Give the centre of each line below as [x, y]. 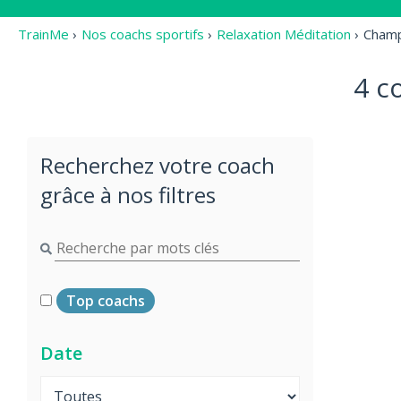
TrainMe [43, 34]
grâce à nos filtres [128, 194]
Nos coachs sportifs [143, 34]
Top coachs [106, 300]
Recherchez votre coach [158, 165]
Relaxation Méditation [284, 34]
